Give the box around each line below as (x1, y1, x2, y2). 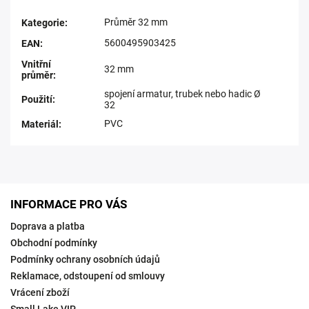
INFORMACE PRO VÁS (10, 197, 127, 211)
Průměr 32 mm (104, 17, 168, 28)
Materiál (21, 119, 59, 130)
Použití (21, 94, 52, 105)
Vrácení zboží (10, 287, 70, 298)
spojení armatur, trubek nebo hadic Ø (104, 88, 261, 99)
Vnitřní (21, 59, 51, 70)
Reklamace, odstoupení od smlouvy (10, 270, 165, 281)
